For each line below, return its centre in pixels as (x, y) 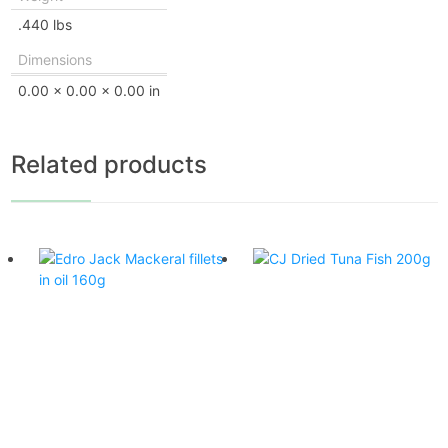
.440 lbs (44, 24)
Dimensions (54, 59)
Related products (108, 164)
